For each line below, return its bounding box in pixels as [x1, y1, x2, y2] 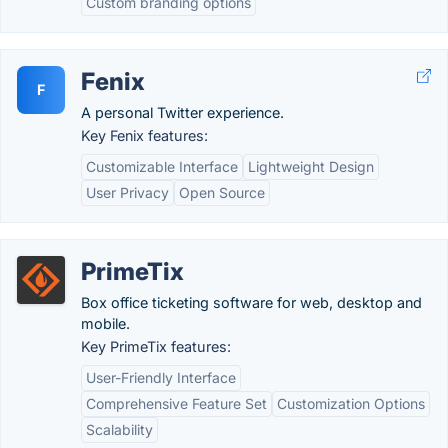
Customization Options [277, 395, 425, 412]
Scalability [86, 421, 153, 438]
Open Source [179, 184, 265, 201]
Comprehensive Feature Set [86, 395, 267, 412]
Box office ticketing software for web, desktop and [81, 294, 422, 311]
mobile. [81, 315, 130, 332]
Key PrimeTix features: [81, 338, 231, 355]
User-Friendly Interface [86, 369, 236, 386]
